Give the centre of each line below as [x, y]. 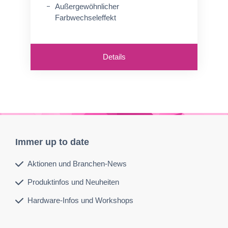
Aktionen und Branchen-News [77, 164]
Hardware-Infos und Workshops [80, 200]
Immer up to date [52, 142]
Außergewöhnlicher [87, 6]
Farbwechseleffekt [85, 18]
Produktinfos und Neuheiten [73, 182]
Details [114, 57]
